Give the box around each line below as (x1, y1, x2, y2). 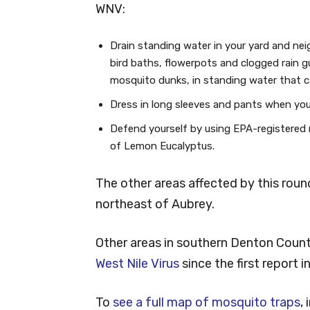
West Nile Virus (95, 255, 179, 271)
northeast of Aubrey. (95, 196, 215, 212)
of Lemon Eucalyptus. (110, 139, 215, 152)
